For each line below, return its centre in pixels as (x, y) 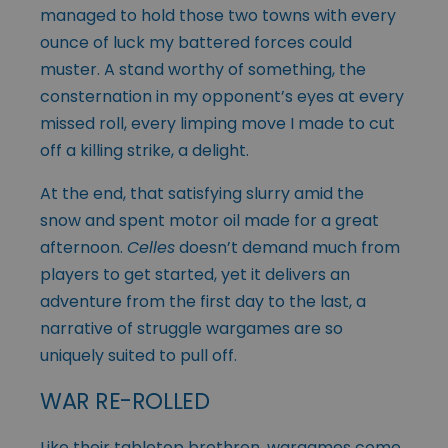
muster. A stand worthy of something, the (203, 70)
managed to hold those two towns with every (218, 16)
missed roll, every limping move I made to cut (217, 124)
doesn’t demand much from (287, 248)
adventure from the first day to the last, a (203, 302)
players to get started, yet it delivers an (195, 275)
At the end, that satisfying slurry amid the (202, 194)
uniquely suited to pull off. (138, 356)
